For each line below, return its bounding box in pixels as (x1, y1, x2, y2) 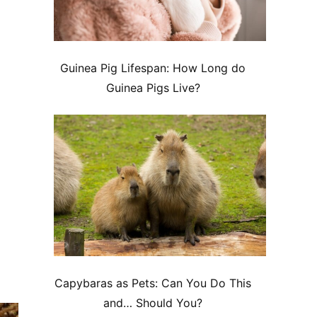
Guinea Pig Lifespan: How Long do (60, 61, 246, 76)
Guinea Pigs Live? (105, 81, 200, 96)
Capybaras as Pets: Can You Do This (54, 276, 251, 291)
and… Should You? (103, 296, 202, 311)
